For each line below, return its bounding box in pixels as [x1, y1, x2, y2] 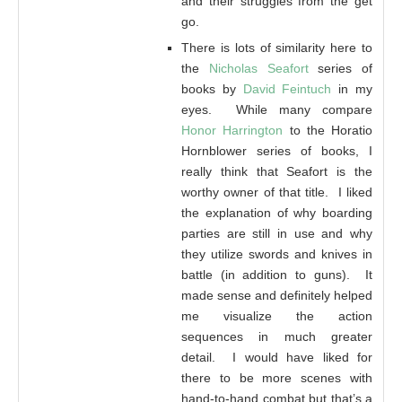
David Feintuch [242, 81, 332, 96]
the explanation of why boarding [181, 205, 372, 220]
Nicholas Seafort [208, 60, 309, 75]
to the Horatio [283, 122, 372, 137]
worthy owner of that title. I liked [181, 184, 372, 199]
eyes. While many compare [181, 101, 372, 117]
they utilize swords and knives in [181, 246, 372, 261]
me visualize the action [181, 308, 372, 323]
